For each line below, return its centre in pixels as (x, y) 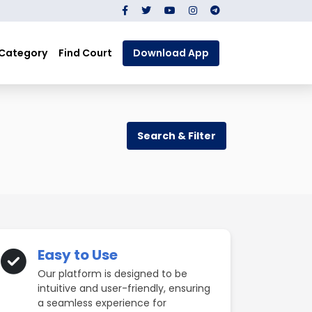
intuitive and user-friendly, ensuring (124, 288)
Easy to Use (78, 255)
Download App (171, 53)
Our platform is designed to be (112, 274)
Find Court (85, 53)
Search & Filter (177, 135)
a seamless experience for (102, 303)
